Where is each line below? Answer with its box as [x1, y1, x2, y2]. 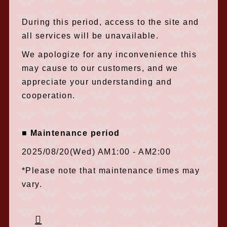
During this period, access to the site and [21, 18, 199, 26]
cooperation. [21, 91, 75, 100]
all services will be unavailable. [21, 31, 159, 40]
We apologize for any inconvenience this [21, 50, 197, 59]
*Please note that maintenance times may [21, 166, 200, 175]
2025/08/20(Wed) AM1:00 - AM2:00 [21, 147, 171, 156]
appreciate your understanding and [21, 78, 172, 86]
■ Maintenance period [21, 129, 120, 137]
